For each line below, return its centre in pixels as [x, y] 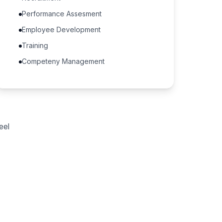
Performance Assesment [62, 14]
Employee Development [61, 29]
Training [35, 45]
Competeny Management [63, 61]
